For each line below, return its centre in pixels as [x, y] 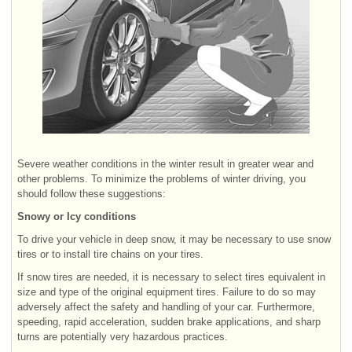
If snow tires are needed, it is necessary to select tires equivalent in [171, 277]
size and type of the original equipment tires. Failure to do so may [167, 291]
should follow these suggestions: [92, 193]
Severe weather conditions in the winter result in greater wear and [165, 163]
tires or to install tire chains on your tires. [110, 254]
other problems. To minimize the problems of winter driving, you [161, 178]
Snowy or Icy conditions [77, 216]
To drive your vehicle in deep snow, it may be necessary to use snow [174, 239]
